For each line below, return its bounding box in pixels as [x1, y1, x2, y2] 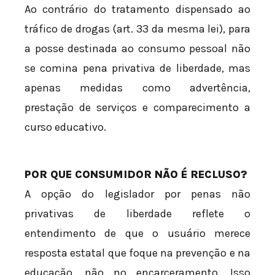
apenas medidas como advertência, [25, 80, 250, 95]
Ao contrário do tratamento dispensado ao [25, 2, 250, 16]
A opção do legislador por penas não [25, 187, 250, 201]
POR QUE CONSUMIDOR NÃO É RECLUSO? [25, 167, 247, 181]
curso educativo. [25, 120, 106, 134]
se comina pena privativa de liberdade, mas [25, 61, 250, 75]
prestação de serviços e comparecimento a [25, 100, 250, 114]
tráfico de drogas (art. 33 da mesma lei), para [25, 21, 250, 36]
